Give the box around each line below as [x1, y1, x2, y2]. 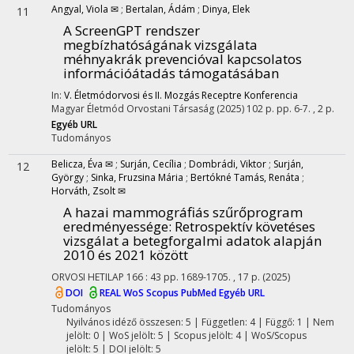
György [51, 171, 84, 184]
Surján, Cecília [120, 157, 182, 171]
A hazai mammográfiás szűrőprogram [63, 203, 303, 221]
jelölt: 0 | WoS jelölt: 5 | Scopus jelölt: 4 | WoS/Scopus [66, 329, 307, 342]
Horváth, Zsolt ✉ [51, 184, 126, 198]
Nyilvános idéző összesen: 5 [66, 315, 191, 329]
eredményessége [63, 217, 168, 235]
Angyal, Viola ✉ [51, 2, 119, 16]
